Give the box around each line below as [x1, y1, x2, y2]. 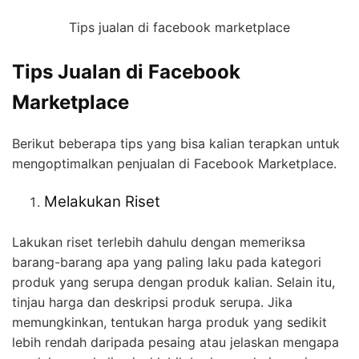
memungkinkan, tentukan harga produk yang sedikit [12, 313, 327, 330]
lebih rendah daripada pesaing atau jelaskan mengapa [12, 333, 339, 350]
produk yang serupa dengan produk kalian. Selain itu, [12, 273, 335, 290]
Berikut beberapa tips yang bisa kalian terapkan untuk [12, 135, 340, 151]
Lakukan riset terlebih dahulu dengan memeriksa [12, 233, 305, 250]
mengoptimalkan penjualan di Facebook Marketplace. [12, 155, 337, 171]
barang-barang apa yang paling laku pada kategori [12, 253, 321, 270]
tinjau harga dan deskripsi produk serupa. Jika [12, 293, 292, 310]
